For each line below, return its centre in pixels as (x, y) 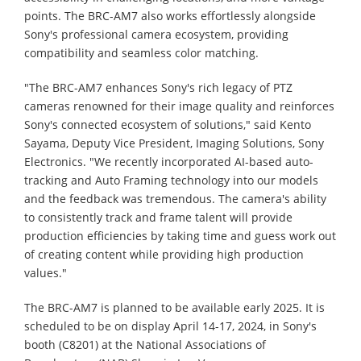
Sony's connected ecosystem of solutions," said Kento (168, 124)
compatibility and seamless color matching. (141, 52)
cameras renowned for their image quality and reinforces (179, 106)
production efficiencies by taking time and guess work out (180, 235)
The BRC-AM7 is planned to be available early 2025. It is (174, 307)
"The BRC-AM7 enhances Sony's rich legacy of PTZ (158, 87)
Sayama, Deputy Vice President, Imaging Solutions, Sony (174, 143)
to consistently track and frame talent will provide (158, 217)
